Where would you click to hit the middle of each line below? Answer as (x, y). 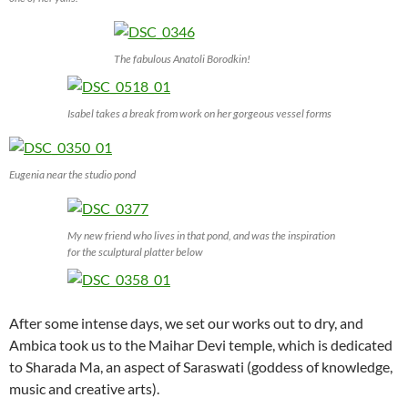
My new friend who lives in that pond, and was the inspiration (201, 235)
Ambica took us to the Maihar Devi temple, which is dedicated (201, 345)
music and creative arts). (84, 388)
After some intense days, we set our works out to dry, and (186, 323)
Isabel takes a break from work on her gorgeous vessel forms (199, 113)
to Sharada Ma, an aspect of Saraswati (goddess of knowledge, (201, 367)
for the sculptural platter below (135, 252)
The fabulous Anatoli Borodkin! (182, 59)
